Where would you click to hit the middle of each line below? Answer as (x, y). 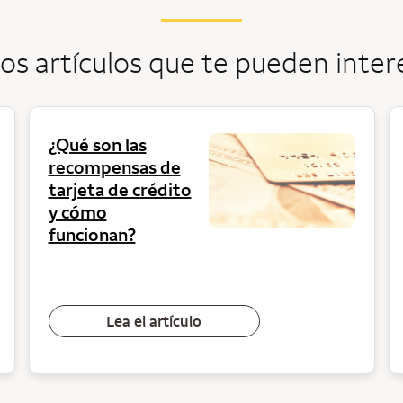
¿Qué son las (97, 144)
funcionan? (92, 234)
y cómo (77, 212)
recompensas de (114, 167)
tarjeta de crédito (120, 189)
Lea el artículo (154, 321)
